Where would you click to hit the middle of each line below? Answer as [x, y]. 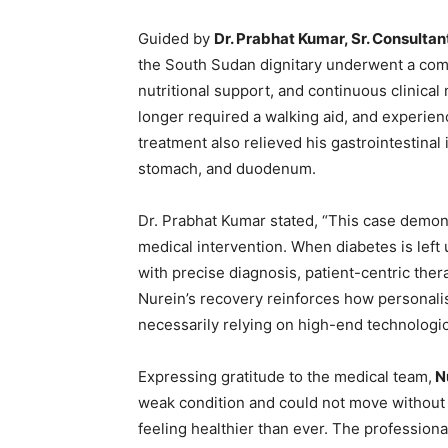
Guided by [176, 39]
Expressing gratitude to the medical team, [285, 377]
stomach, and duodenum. [227, 169]
